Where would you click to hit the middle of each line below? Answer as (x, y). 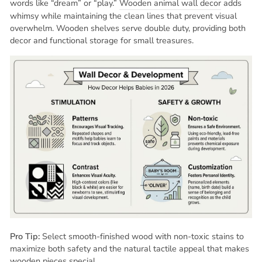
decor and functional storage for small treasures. (102, 40)
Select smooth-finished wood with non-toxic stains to (142, 236)
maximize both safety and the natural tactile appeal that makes (130, 248)
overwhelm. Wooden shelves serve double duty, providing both (128, 28)
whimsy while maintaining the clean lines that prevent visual (123, 15)
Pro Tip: (25, 236)
